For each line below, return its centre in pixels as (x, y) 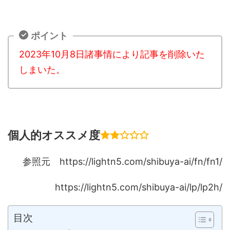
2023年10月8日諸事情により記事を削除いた (112, 54)
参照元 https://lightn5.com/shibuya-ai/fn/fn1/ (122, 161)
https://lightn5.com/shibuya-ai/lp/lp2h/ (139, 187)
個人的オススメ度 (54, 135)
